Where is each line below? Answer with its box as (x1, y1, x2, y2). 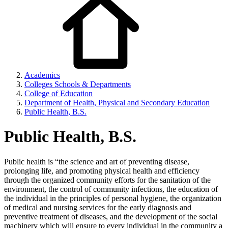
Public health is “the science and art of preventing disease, (4, 157, 189, 166)
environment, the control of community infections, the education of (4, 184, 218, 193)
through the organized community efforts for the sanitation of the (4, 175, 211, 184)
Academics (24, 71, 60, 79)
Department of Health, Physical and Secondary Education (24, 98, 210, 107)
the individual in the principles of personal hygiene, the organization (4, 193, 221, 203)
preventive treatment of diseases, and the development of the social (4, 212, 217, 221)
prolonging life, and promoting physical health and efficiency (4, 166, 199, 175)
